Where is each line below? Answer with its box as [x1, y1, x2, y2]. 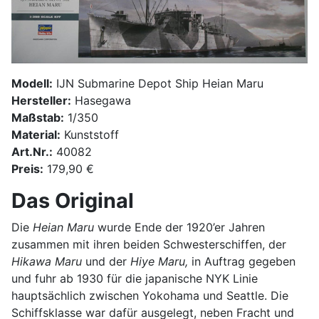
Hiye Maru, [130, 253, 188, 268]
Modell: [11, 75, 53, 90]
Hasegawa [71, 93, 131, 108]
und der [82, 253, 130, 268]
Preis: [11, 161, 43, 176]
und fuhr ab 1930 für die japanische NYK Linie [11, 271, 258, 286]
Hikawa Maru [11, 253, 82, 268]
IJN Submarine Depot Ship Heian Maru [53, 75, 263, 90]
